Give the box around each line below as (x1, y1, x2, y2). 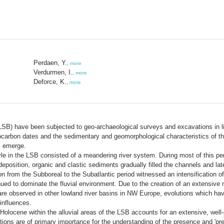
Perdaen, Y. (33, 58, 67, 66)
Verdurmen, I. (33, 68, 72, 76)
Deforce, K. (33, 77, 66, 85)
